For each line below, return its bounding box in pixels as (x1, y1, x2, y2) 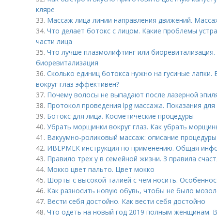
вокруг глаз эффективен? (36, 79, 119, 89)
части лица (36, 37, 72, 46)
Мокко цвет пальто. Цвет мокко (47, 165, 155, 174)
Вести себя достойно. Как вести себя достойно (47, 197, 205, 206)
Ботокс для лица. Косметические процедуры (47, 111, 194, 121)
